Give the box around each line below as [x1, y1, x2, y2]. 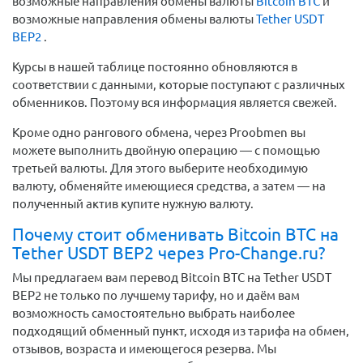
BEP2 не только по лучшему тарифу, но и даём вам [12, 288, 300, 302]
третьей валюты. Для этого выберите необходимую [12, 161, 308, 176]
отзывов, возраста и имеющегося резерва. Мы [12, 341, 276, 356]
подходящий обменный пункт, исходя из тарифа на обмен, [12, 323, 349, 338]
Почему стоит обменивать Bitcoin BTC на [12, 224, 339, 245]
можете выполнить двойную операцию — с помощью [12, 143, 320, 158]
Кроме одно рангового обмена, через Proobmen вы [12, 126, 305, 140]
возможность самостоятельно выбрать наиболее [12, 305, 295, 320]
